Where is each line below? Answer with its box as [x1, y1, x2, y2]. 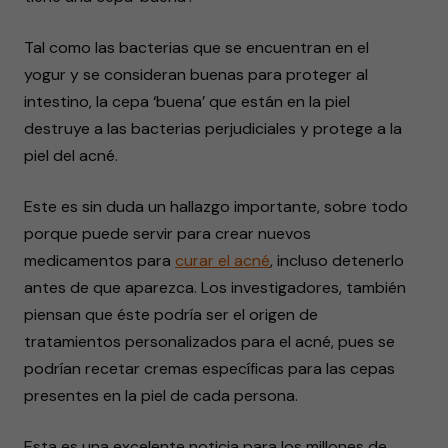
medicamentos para [24, 250, 175, 271]
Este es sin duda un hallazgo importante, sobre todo [24, 196, 408, 217]
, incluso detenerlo [270, 250, 404, 271]
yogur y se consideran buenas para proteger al [24, 64, 368, 85]
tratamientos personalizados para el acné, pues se [24, 331, 395, 352]
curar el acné [175, 250, 270, 271]
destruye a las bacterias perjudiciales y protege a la [24, 118, 402, 139]
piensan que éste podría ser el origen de [24, 304, 318, 325]
